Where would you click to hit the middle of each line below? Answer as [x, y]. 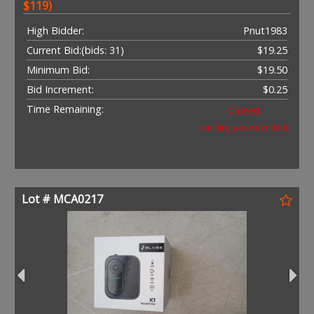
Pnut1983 [265, 30]
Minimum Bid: [58, 69]
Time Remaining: [65, 109]
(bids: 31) [103, 50]
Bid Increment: [60, 89]
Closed [244, 110]
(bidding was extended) [244, 127]
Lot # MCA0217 [62, 199]
